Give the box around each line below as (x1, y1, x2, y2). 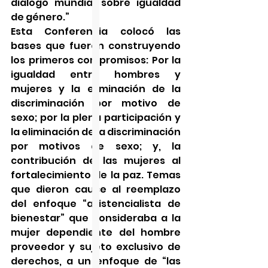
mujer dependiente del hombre (11, 225, 181, 239)
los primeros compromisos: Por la (11, 53, 181, 67)
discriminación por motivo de (11, 96, 181, 110)
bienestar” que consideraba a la (11, 211, 181, 225)
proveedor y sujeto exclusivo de (11, 239, 181, 254)
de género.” (11, 10, 69, 24)
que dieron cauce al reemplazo (11, 182, 181, 196)
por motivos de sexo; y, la (11, 139, 181, 153)
